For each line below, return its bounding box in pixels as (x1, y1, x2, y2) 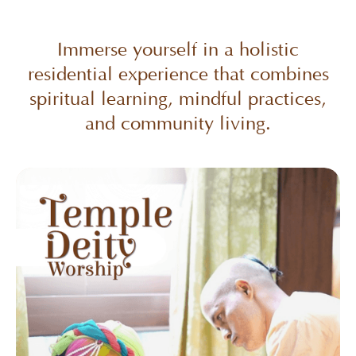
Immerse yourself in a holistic (57, 39, 299, 60)
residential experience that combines (27, 64, 329, 85)
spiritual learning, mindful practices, (29, 88, 327, 110)
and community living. (85, 113, 271, 134)
